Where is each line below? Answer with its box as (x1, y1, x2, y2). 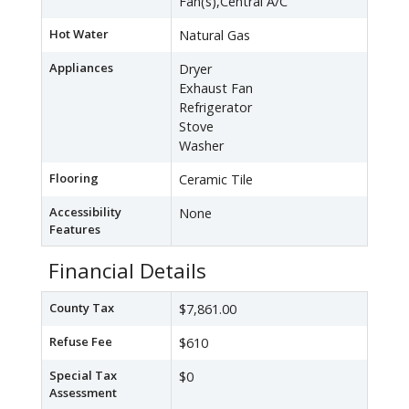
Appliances (49, 59, 113, 77)
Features (49, 221, 100, 238)
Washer (179, 137, 224, 155)
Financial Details (48, 257, 206, 286)
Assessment (49, 384, 117, 402)
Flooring (49, 170, 99, 187)
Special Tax (49, 367, 117, 384)
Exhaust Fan (179, 79, 253, 98)
